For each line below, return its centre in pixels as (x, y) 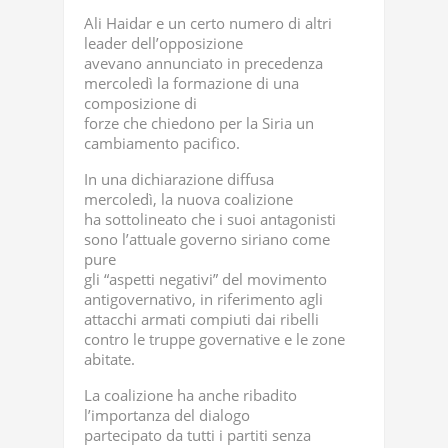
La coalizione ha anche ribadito (190, 395)
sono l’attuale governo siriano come (207, 239)
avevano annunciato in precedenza (203, 63)
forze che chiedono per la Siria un (199, 123)
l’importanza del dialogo (167, 415)
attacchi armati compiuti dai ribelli (201, 319)
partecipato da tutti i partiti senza (197, 435)
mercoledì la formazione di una (191, 83)
